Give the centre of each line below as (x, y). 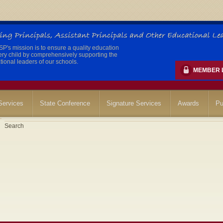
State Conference (65, 103)
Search (14, 126)
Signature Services (134, 103)
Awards (188, 103)
